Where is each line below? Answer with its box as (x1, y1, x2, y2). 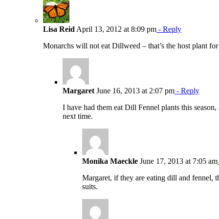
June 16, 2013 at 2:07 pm (94, 86, 175, 95)
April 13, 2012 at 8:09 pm (75, 24, 156, 33)
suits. (82, 182, 98, 191)
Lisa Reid (43, 24, 75, 33)
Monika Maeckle (82, 156, 138, 165)
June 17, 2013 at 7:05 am (138, 156, 218, 165)
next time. (63, 111, 93, 120)
